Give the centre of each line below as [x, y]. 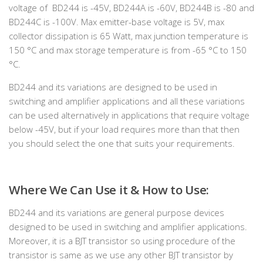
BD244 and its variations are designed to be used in [113, 87]
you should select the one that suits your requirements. [122, 143]
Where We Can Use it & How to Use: [109, 190]
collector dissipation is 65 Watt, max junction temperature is [129, 36]
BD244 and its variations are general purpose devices [117, 213]
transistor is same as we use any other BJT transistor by [121, 255]
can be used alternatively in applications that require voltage [129, 115]
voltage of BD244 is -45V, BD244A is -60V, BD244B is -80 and [131, 8]
